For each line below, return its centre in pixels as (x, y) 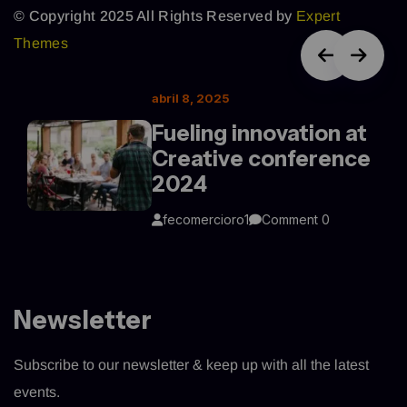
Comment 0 (296, 219)
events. (37, 392)
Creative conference (262, 158)
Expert (318, 15)
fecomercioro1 (206, 219)
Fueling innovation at (260, 133)
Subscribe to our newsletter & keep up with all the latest (191, 364)
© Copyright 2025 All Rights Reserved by (155, 15)
